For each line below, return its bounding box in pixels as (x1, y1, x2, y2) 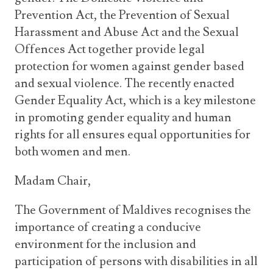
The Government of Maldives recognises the (15, 202, 251, 218)
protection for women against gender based (15, 58, 244, 74)
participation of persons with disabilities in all (15, 253, 258, 269)
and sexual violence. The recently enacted (15, 76, 235, 91)
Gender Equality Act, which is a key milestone (15, 93, 256, 108)
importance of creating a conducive (15, 219, 201, 235)
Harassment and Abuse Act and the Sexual (15, 24, 239, 40)
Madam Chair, (15, 173, 91, 189)
